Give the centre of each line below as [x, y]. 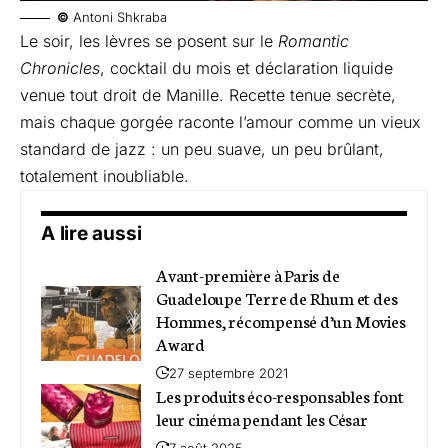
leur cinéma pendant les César [262, 417]
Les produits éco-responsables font [280, 394]
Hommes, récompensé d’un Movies [281, 319]
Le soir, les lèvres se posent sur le [149, 40]
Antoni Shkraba [118, 16]
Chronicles [60, 67]
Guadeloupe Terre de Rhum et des [277, 296]
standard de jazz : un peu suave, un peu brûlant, [202, 148]
